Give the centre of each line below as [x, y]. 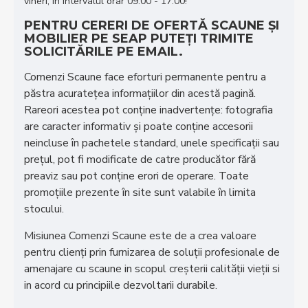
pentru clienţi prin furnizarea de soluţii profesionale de [152, 252]
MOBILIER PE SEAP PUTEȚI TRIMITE [139, 38]
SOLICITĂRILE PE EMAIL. [103, 51]
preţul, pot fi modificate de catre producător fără [140, 159]
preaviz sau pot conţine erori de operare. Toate [136, 176]
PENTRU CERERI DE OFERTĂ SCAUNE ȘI [152, 25]
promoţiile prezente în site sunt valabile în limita [140, 192]
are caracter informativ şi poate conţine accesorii [139, 126]
